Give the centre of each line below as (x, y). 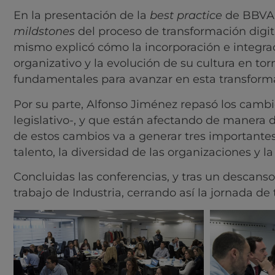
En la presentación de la (82, 16)
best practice (186, 16)
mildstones (44, 32)
